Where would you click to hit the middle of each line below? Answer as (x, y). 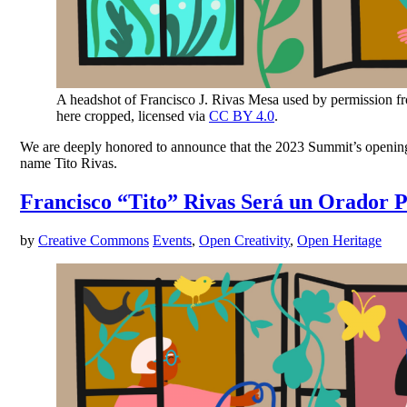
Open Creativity (244, 240)
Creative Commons (94, 240)
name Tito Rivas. (69, 164)
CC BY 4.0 (242, 116)
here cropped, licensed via (133, 116)
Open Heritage (339, 240)
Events (172, 240)
